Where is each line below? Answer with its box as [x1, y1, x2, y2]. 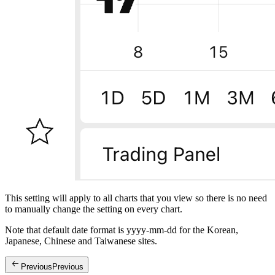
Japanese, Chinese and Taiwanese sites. [5, 235, 157, 246]
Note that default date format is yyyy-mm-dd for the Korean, [5, 224, 238, 235]
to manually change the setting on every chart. [5, 203, 182, 214]
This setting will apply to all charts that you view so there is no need [5, 192, 267, 203]
